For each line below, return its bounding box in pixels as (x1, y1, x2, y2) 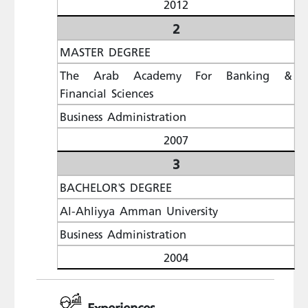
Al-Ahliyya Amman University (60, 197, 218, 225)
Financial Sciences (60, 79, 153, 107)
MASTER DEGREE (60, 38, 151, 66)
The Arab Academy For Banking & (60, 61, 292, 89)
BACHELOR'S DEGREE (60, 173, 172, 201)
